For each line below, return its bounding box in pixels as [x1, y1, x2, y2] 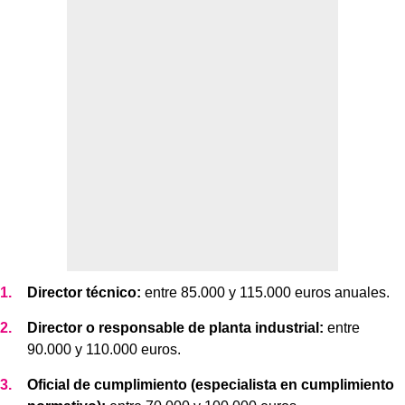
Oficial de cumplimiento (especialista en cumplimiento [27, 376, 394, 392]
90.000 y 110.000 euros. [27, 341, 181, 357]
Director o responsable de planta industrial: [27, 319, 324, 335]
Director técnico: [27, 284, 141, 300]
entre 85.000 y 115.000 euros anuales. [141, 284, 390, 300]
